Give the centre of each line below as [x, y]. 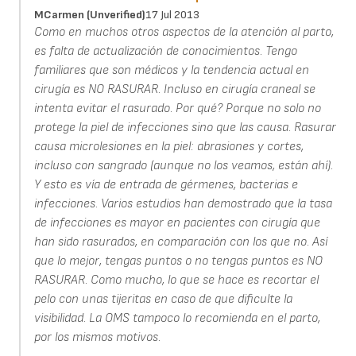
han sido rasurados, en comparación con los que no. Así [180, 242]
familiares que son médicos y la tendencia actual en [171, 70]
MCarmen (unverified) [89, 14]
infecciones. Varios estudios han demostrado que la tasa [183, 203]
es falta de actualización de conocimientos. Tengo [165, 51]
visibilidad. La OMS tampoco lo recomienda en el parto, [177, 318]
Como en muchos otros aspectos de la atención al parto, [184, 32]
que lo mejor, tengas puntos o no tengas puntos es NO [178, 261]
